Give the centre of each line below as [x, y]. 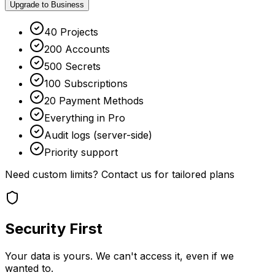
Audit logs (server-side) [98, 135]
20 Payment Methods [94, 100]
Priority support [81, 152]
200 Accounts [77, 49]
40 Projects [71, 32]
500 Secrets [72, 66]
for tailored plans [193, 174]
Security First [54, 228]
